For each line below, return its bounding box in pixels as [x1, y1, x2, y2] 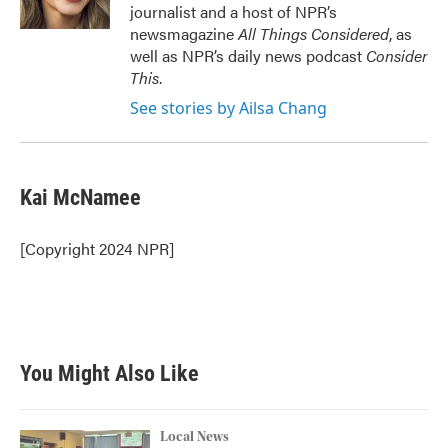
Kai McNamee [20, 185, 141, 210]
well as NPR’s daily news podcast [130, 44, 366, 67]
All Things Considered [238, 22, 389, 45]
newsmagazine [130, 22, 238, 45]
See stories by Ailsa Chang [130, 97, 327, 119]
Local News [160, 429, 229, 445]
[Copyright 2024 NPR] [20, 237, 174, 260]
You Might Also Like [20, 361, 199, 386]
